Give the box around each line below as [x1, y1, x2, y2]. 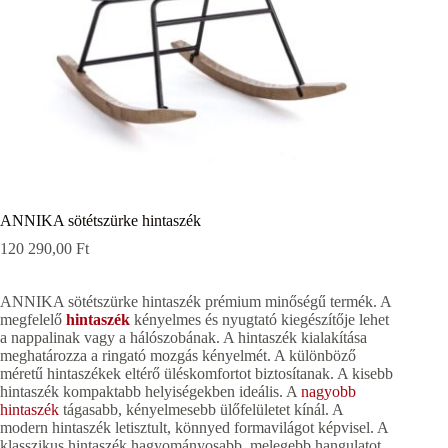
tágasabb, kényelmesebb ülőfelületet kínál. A [59, 401, 343, 419]
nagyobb [301, 383, 356, 401]
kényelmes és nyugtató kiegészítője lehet [130, 311, 389, 329]
